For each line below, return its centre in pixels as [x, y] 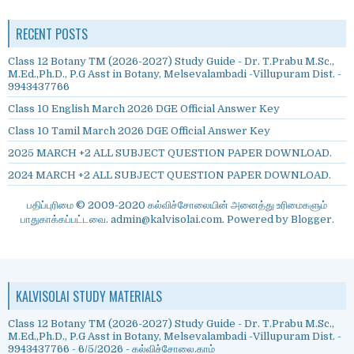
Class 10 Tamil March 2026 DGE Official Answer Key [139, 131]
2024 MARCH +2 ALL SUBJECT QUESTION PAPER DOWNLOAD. [169, 175]
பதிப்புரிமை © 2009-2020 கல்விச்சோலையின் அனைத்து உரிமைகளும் [177, 205]
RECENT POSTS [52, 34]
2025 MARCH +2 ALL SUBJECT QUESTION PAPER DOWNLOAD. [170, 153]
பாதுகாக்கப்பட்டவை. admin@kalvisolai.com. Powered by [155, 220]
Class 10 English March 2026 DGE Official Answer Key [144, 109]
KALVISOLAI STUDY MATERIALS [89, 297]
